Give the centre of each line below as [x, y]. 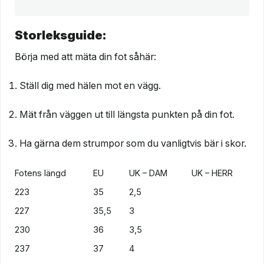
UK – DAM [148, 174]
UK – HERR [212, 174]
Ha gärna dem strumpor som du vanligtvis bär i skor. [133, 143]
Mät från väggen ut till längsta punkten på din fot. [127, 115]
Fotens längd [40, 174]
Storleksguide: [60, 35]
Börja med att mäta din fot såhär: [85, 57]
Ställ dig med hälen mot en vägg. [90, 86]
